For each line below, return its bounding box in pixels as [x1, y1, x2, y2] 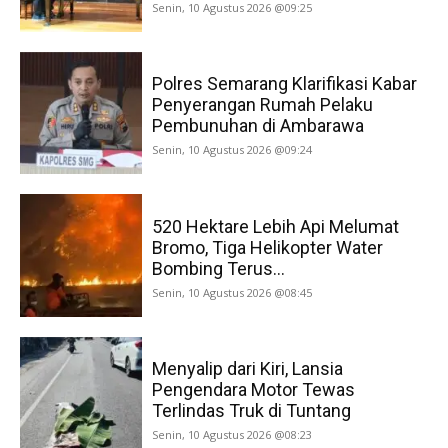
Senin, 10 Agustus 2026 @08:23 [152, 426, 313, 442]
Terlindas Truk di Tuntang [152, 399, 352, 421]
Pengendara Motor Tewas [152, 378, 356, 400]
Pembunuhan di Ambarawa [152, 115, 365, 137]
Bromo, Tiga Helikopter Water [152, 236, 384, 258]
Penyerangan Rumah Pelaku [152, 94, 374, 116]
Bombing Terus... [152, 257, 286, 279]
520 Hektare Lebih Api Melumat [152, 215, 400, 237]
